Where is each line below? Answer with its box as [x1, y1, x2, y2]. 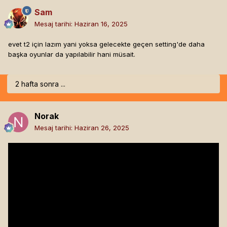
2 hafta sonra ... [15, 80, 65, 89]
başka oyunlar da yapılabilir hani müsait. [8, 50, 135, 59]
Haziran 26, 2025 [74, 124, 129, 132]
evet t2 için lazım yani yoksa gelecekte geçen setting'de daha [8, 40, 205, 49]
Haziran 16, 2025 [74, 20, 128, 28]
